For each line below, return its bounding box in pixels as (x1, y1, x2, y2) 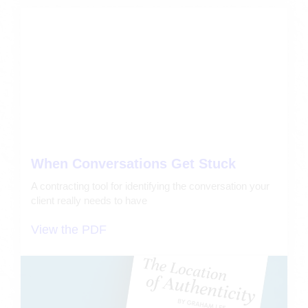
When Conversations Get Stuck (31, 155, 236, 171)
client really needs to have (31, 194, 147, 206)
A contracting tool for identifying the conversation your (31, 179, 269, 192)
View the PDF (31, 222, 107, 236)
